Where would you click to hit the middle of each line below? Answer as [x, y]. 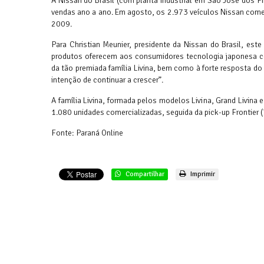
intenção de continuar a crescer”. [107, 80]
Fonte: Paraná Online [87, 133]
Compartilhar [144, 174]
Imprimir [202, 174]
